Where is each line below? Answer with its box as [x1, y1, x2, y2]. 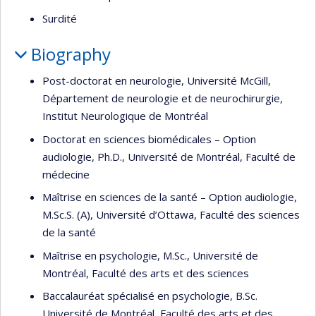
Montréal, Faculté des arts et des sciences [42, 265, 249, 280]
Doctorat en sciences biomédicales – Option [42, 131, 256, 146]
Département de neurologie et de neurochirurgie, [42, 91, 283, 105]
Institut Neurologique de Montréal [42, 109, 211, 123]
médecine [42, 166, 90, 181]
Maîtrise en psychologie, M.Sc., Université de [42, 248, 258, 262]
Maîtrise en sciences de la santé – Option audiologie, [42, 190, 297, 204]
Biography [30, 42, 111, 66]
